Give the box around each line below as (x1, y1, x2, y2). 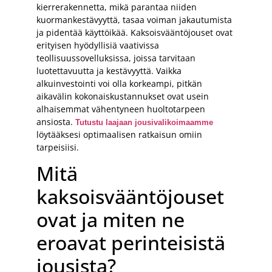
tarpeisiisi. (36, 141, 79, 153)
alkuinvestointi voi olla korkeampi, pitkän (36, 77, 202, 89)
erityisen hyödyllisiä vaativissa (36, 39, 159, 51)
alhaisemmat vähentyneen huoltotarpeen (36, 103, 205, 115)
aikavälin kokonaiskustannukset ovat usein (36, 90, 209, 102)
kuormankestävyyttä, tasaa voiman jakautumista (36, 13, 232, 25)
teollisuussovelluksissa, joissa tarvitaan (36, 52, 195, 64)
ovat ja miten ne (36, 206, 185, 233)
